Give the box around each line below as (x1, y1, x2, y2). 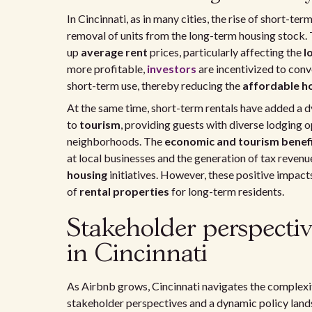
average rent (81, 45, 148, 58)
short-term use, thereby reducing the (67, 79, 242, 92)
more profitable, (67, 62, 147, 75)
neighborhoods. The (67, 134, 164, 148)
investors (147, 62, 196, 75)
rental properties (79, 185, 169, 198)
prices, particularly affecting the (148, 45, 304, 58)
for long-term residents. (169, 185, 284, 198)
